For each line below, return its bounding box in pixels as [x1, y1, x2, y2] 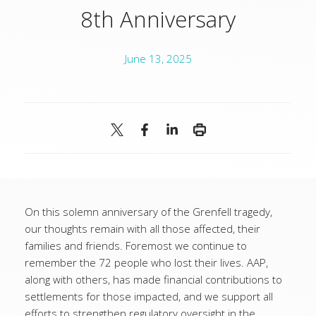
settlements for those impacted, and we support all [25, 289, 273, 304]
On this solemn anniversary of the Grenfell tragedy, [25, 205, 272, 219]
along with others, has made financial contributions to [25, 272, 282, 287]
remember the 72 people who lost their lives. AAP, [25, 255, 268, 270]
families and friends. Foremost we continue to [25, 238, 247, 253]
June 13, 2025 [124, 51, 192, 66]
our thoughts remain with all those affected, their [25, 221, 260, 236]
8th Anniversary [80, 4, 236, 35]
